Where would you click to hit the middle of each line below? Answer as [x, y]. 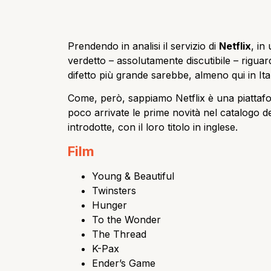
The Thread [119, 234]
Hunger [109, 205]
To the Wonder [126, 219]
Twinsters [114, 190]
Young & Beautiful [133, 176]
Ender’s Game [124, 263]
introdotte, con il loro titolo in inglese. [153, 127]
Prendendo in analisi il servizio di [143, 46]
